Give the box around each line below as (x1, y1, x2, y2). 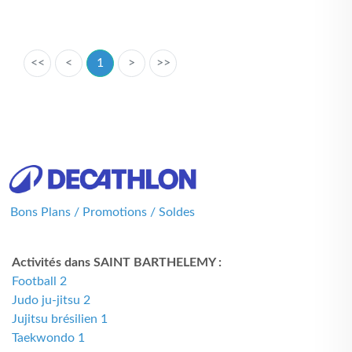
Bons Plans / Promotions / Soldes (10, 206, 196, 218)
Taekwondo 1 (12, 332, 85, 344)
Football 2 (12, 275, 67, 288)
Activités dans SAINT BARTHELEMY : (12, 256, 222, 269)
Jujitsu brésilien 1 (12, 313, 108, 325)
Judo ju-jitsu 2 (12, 294, 90, 306)
